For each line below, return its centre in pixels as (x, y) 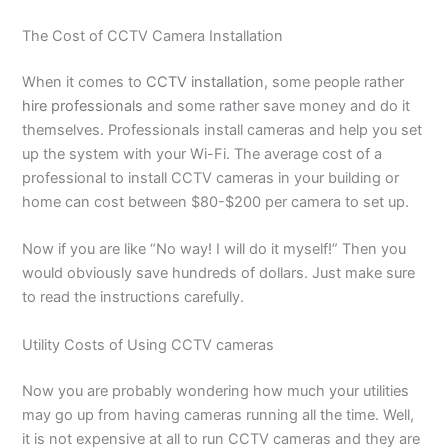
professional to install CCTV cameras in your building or (211, 178)
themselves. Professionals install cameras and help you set (222, 130)
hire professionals (83, 106)
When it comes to (84, 82)
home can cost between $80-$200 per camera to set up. (218, 202)
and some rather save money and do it (277, 106)
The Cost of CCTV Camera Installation (153, 36)
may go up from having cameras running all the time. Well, (218, 414)
